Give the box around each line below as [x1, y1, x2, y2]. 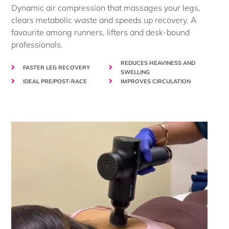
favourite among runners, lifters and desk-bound [11, 27, 190, 38]
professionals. [11, 39, 63, 50]
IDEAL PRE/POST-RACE [22, 77, 87, 85]
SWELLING [120, 68, 150, 76]
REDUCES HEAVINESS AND [120, 59, 195, 66]
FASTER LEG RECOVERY [22, 63, 90, 71]
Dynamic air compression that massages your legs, [11, 3, 201, 13]
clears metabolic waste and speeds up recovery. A [11, 15, 197, 26]
